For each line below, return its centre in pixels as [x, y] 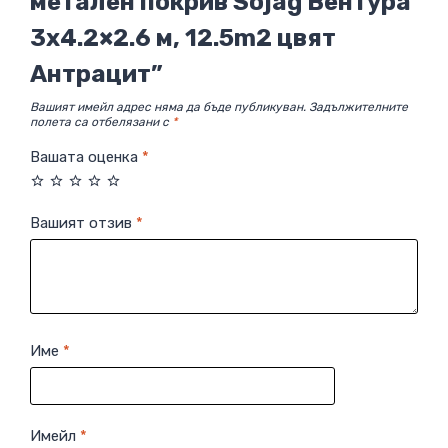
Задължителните [358, 106]
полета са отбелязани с [101, 121]
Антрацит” [96, 73]
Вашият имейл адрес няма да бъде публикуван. [168, 106]
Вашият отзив [83, 223]
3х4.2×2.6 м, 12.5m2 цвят [183, 37]
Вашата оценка [86, 156]
